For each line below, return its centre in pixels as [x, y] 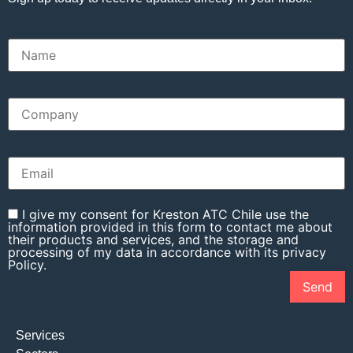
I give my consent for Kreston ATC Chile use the [165, 215]
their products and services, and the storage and [153, 240]
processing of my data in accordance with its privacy [167, 253]
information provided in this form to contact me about [170, 227]
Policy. [27, 265]
